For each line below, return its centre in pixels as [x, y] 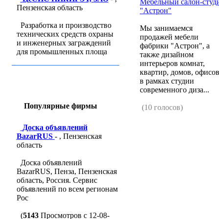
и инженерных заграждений [64, 43]
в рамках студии [167, 81]
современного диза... [175, 90]
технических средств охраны [65, 34]
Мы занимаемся [166, 28]
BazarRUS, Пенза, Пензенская [66, 171]
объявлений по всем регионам [67, 189]
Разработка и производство [66, 25]
